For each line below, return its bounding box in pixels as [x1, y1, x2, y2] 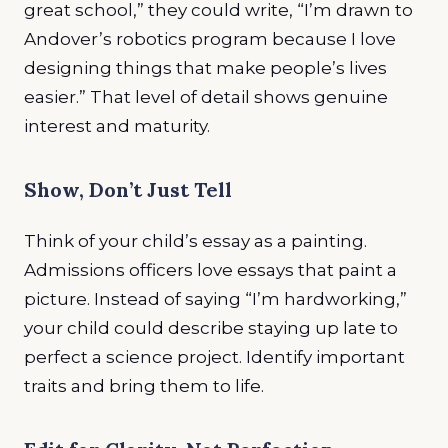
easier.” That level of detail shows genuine [24, 87, 388, 108]
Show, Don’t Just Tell [24, 177, 232, 203]
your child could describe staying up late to [24, 317, 398, 338]
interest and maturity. [24, 116, 214, 137]
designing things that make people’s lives [24, 58, 387, 79]
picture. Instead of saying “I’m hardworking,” [24, 288, 407, 309]
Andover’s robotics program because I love [24, 29, 396, 50]
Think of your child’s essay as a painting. [24, 230, 367, 251]
